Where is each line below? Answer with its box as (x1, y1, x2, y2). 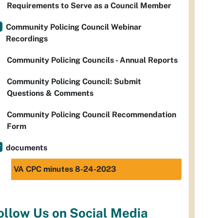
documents (6, 143, 47, 152)
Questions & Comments (7, 89, 93, 98)
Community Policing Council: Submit (7, 77, 141, 86)
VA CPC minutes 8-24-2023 (14, 164, 116, 174)
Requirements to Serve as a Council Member (7, 1, 171, 10)
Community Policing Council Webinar (6, 22, 142, 32)
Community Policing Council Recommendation (7, 110, 176, 119)
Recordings (6, 34, 48, 43)
